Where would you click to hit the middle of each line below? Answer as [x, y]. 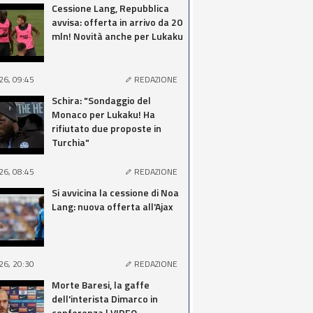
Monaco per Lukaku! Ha [103, 114]
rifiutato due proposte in [107, 128]
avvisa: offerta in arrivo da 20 [117, 22]
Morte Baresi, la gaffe [101, 285]
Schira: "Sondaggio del [101, 100]
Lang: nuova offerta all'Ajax [112, 206]
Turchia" [71, 142]
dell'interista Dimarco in [105, 299]
